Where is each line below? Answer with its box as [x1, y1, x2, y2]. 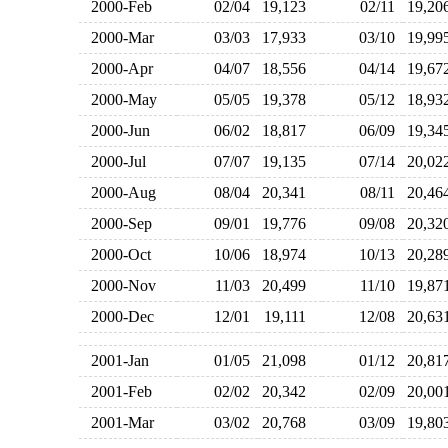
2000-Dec [82, 308, 154, 325]
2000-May [82, 91, 157, 108]
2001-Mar [82, 414, 154, 431]
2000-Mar [82, 29, 154, 46]
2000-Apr [82, 60, 153, 77]
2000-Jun [82, 122, 150, 139]
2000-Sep [82, 215, 152, 232]
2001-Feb [82, 383, 152, 400]
